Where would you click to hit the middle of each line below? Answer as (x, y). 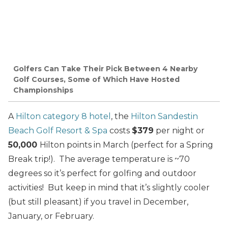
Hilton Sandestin (164, 117)
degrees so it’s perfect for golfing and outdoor (102, 174)
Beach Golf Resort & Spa (59, 131)
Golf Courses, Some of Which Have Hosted (96, 79)
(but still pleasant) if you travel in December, (98, 202)
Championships (43, 90)
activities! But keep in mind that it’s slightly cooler (109, 188)
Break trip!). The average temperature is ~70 (99, 159)
